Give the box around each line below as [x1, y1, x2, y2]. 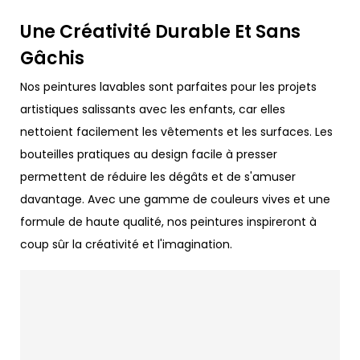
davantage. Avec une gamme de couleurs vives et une [20, 190, 330, 207]
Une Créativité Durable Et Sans [20, 19, 301, 45]
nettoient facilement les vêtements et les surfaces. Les [20, 123, 333, 140]
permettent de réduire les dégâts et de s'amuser [20, 168, 296, 185]
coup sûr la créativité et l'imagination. [20, 235, 232, 252]
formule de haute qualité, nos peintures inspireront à [20, 213, 317, 230]
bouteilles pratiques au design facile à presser [20, 145, 277, 162]
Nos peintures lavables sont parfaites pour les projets [20, 78, 317, 95]
